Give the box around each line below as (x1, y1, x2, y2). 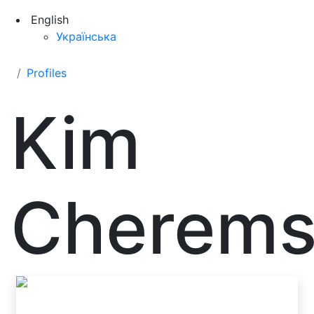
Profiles (27, 66, 67, 80)
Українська (56, 29, 116, 43)
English (31, 13, 69, 27)
